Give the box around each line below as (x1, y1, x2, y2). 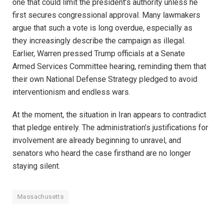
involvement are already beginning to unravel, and (12, 136, 181, 146)
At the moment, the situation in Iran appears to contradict (12, 110, 206, 120)
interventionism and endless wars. (12, 87, 132, 97)
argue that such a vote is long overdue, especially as (12, 23, 192, 33)
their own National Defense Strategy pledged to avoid (12, 74, 197, 84)
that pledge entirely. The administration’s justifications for (12, 123, 208, 133)
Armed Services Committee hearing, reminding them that (12, 61, 206, 71)
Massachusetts (17, 193, 64, 201)
